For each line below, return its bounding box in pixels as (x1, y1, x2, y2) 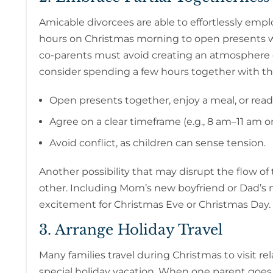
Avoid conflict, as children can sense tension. (49, 137, 266, 149)
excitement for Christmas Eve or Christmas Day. (39, 199, 271, 211)
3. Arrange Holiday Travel (39, 221, 222, 239)
